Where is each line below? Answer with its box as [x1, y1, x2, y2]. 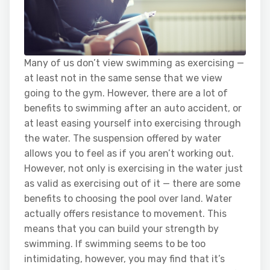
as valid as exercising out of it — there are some [24, 177, 240, 189]
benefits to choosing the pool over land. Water [24, 192, 232, 204]
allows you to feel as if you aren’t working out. [24, 147, 234, 159]
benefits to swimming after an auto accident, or [24, 102, 242, 114]
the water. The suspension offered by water [24, 132, 221, 144]
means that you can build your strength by [24, 222, 219, 234]
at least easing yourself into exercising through [24, 117, 241, 129]
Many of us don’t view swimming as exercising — [24, 57, 244, 69]
